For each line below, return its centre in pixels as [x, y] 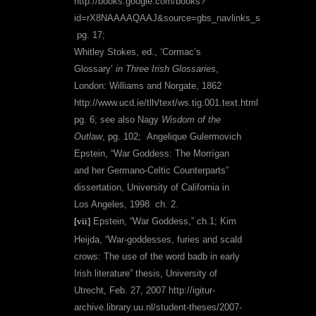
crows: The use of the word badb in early [157, 257]
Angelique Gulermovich [194, 137]
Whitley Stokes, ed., [117, 52]
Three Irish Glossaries [171, 69]
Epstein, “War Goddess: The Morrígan [152, 154]
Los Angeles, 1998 [112, 205]
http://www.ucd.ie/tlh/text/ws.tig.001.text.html [166, 103]
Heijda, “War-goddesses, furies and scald [158, 240]
